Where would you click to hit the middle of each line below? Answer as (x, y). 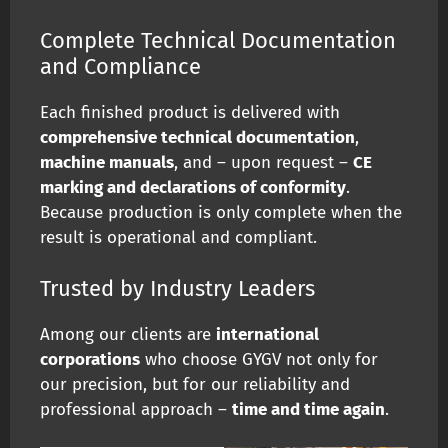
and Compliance (120, 67)
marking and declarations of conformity (193, 188)
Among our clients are (128, 334)
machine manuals (107, 163)
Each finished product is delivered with (190, 113)
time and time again (308, 409)
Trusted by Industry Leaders (177, 288)
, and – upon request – (263, 163)
